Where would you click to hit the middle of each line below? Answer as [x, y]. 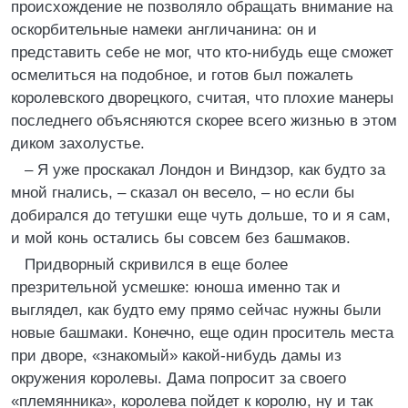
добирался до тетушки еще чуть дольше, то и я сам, [201, 215]
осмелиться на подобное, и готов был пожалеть [182, 75]
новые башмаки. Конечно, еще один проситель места [202, 333]
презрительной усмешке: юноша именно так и [176, 287]
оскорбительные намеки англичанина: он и [164, 30]
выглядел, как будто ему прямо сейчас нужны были [196, 310]
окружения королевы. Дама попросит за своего [178, 378]
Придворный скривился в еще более [156, 265]
